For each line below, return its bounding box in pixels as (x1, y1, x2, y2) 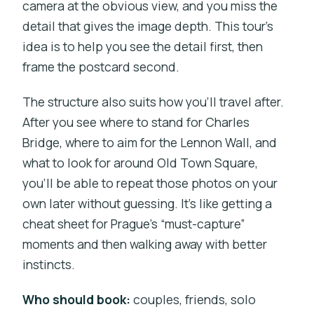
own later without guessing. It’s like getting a (22, 194, 273, 212)
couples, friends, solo (130, 290, 257, 308)
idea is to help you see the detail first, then (22, 37, 264, 55)
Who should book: (22, 290, 131, 308)
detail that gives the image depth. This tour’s (22, 17, 274, 34)
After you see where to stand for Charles (22, 113, 250, 130)
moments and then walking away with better (22, 235, 268, 252)
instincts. (22, 255, 76, 273)
